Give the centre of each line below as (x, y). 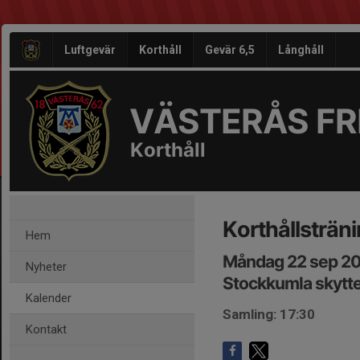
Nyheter (46, 267)
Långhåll (301, 50)
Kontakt (46, 329)
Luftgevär (90, 50)
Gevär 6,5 (230, 50)
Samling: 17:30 (269, 314)
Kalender (49, 298)
